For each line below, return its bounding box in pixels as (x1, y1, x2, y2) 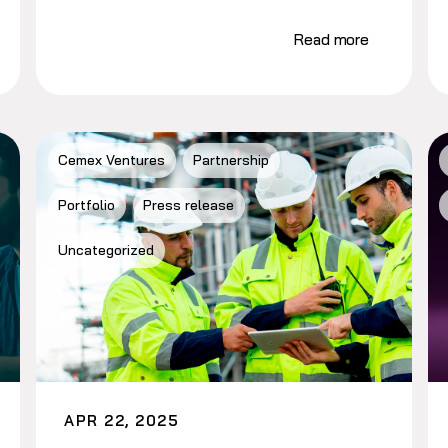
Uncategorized (58, 241, 155, 260)
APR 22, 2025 (64, 410, 180, 430)
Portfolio (58, 196, 116, 215)
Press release (143, 196, 235, 215)
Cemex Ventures (58, 151, 166, 170)
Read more (294, 29, 370, 49)
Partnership (193, 151, 270, 170)
